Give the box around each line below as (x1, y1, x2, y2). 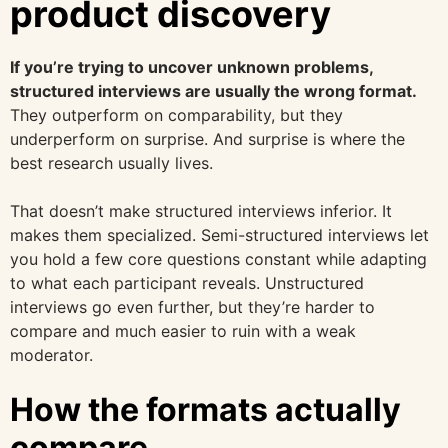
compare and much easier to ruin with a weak (10, 320, 356, 341)
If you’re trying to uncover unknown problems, (10, 56, 373, 77)
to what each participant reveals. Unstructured (10, 272, 364, 293)
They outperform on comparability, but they (10, 104, 343, 125)
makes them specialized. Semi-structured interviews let (10, 224, 429, 245)
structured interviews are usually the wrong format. (10, 80, 417, 101)
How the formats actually (10, 389, 401, 429)
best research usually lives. (10, 152, 213, 173)
